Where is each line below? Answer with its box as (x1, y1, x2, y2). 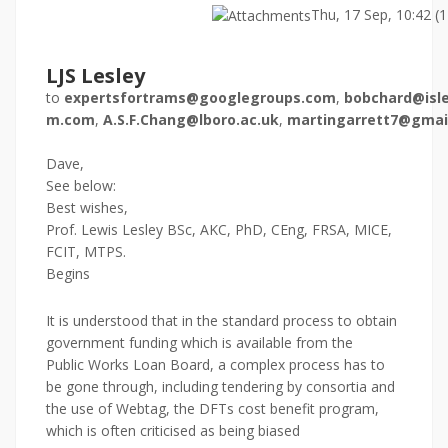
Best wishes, (46, 198, 128, 217)
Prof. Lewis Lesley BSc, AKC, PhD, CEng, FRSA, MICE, (46, 220, 392, 239)
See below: (46, 176, 116, 195)
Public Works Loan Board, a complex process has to (46, 355, 385, 374)
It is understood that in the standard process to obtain (46, 311, 397, 330)
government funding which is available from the (46, 333, 353, 352)
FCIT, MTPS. (46, 242, 126, 261)
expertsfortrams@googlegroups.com (64, 88, 336, 107)
